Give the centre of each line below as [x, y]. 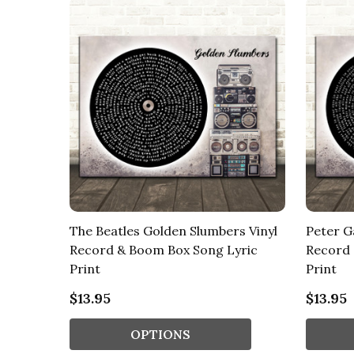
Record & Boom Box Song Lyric [164, 250]
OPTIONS [160, 335]
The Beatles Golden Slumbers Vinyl [173, 231]
